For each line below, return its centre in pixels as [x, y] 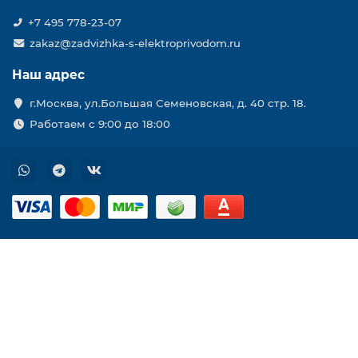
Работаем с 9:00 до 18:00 [99, 124]
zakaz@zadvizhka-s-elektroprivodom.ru [135, 43]
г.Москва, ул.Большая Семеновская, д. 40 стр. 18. [167, 103]
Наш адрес [48, 75]
